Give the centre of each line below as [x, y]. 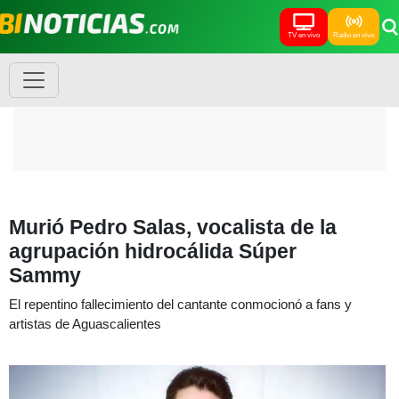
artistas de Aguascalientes [85, 324]
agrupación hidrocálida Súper [153, 251]
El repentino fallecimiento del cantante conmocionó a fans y [180, 304]
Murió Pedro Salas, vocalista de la [173, 227]
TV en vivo [304, 35]
